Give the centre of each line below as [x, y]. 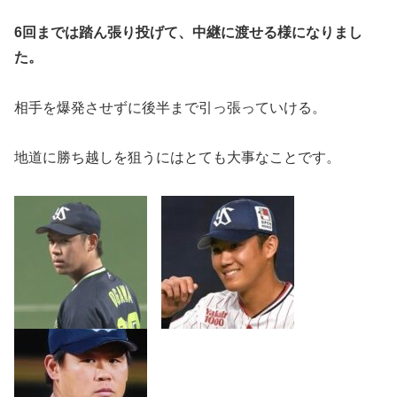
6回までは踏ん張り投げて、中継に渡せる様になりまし [188, 32]
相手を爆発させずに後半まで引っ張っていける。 [170, 107]
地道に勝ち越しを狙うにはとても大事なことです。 [177, 158]
